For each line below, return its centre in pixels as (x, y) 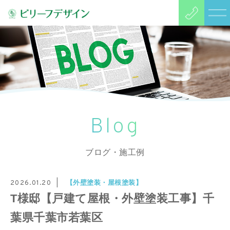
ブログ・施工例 (115, 152)
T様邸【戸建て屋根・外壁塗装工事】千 (112, 198)
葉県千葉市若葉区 (56, 217)
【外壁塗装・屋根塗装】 (104, 182)
